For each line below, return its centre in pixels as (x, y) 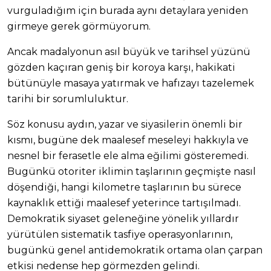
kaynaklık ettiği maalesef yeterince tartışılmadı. (124, 203)
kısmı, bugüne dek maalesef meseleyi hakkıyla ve (128, 140)
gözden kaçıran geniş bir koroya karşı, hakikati (121, 68)
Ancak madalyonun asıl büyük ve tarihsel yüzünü (129, 52)
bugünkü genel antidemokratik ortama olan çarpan (135, 250)
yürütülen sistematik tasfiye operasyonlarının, (120, 235)
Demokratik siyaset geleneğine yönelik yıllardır (123, 219)
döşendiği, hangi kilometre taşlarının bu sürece (124, 188)
